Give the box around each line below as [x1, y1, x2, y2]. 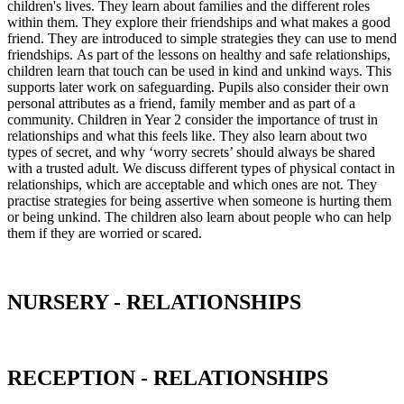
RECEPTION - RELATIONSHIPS [7, 366, 328, 390]
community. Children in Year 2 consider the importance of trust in [7, 111, 378, 127]
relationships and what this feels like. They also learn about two [7, 127, 367, 143]
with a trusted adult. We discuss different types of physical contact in [7, 160, 395, 176]
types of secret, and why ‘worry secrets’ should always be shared [7, 143, 375, 160]
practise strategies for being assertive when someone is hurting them [7, 192, 391, 208]
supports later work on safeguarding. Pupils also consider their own [7, 78, 389, 95]
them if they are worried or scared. [7, 225, 202, 241]
